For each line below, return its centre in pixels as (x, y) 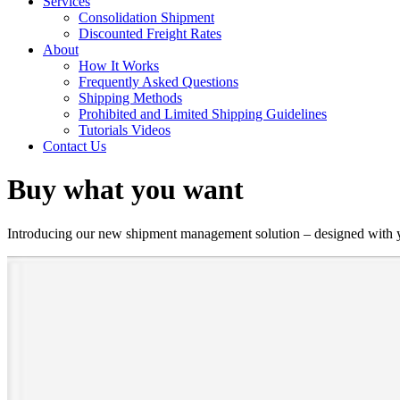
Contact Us (75, 146)
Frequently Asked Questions (158, 82)
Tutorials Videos (125, 130)
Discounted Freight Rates (150, 33)
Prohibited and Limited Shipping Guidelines (203, 114)
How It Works (119, 66)
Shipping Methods (130, 98)
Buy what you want (125, 190)
